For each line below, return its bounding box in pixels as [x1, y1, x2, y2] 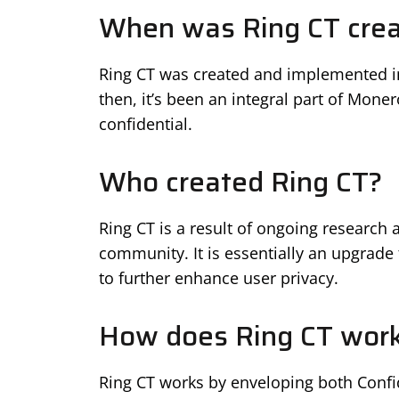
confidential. [98, 112, 192, 134]
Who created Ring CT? [98, 160, 382, 205]
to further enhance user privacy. [98, 266, 338, 289]
